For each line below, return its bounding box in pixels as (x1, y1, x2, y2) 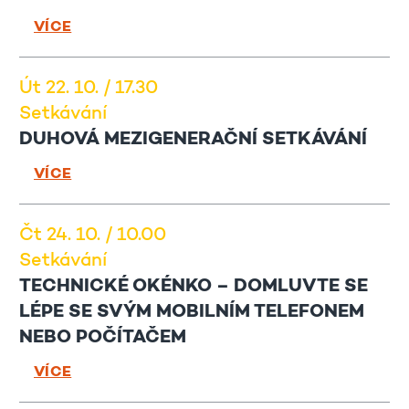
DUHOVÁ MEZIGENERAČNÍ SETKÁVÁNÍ (19, 131, 367, 150)
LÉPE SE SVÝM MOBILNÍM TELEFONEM (19, 303, 364, 322)
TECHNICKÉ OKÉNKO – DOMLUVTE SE (19, 278, 368, 297)
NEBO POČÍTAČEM (19, 329, 186, 348)
